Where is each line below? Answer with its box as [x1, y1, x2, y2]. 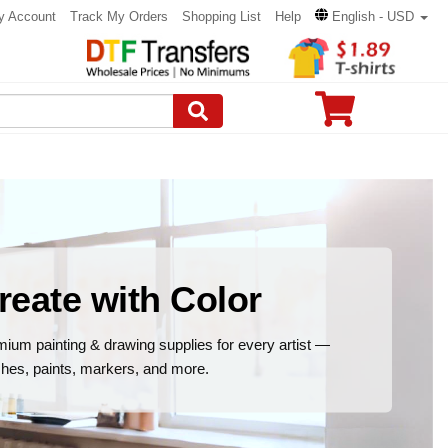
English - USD [332, 9, 414, 24]
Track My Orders [70, 9, 168, 24]
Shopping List [182, 9, 261, 24]
